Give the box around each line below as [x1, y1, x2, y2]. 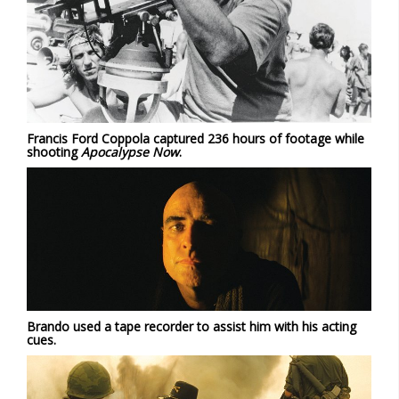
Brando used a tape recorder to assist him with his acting [27, 317, 356, 335]
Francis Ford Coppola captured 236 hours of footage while [27, 129, 364, 147]
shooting [27, 142, 81, 160]
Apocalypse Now [81, 142, 179, 160]
